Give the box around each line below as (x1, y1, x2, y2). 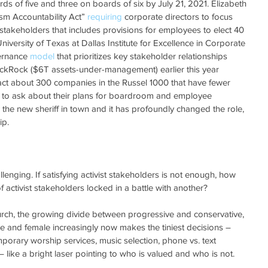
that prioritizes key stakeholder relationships (54, 50, 230, 61)
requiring (87, 11, 122, 22)
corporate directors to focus (122, 11, 235, 22)
